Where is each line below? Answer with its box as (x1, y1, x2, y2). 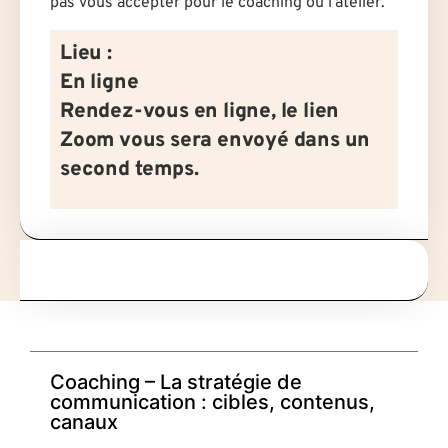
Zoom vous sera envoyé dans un (60, 127, 371, 154)
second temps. (60, 156, 199, 183)
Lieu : (60, 40, 112, 67)
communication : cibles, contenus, (50, 390, 375, 415)
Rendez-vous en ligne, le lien (60, 98, 340, 125)
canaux (50, 410, 118, 435)
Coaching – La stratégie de (50, 370, 302, 395)
